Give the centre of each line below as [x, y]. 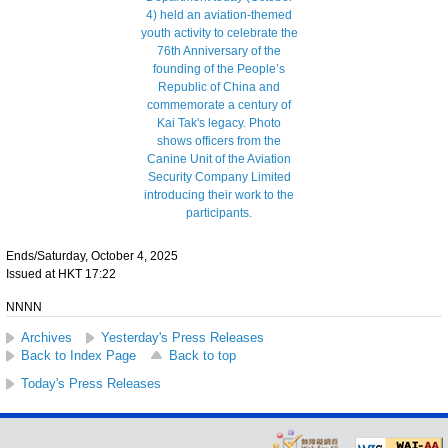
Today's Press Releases [91, 383]
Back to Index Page [78, 355]
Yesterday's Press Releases [182, 337]
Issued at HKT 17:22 [61, 273]
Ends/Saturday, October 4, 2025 [92, 255]
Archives [46, 337]
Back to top [202, 355]
